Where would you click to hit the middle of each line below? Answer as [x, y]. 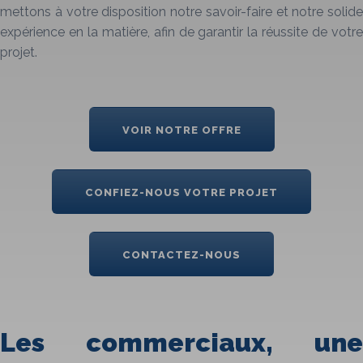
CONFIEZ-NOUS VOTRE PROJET [181, 192]
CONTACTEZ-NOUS [181, 254]
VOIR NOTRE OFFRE [181, 130]
